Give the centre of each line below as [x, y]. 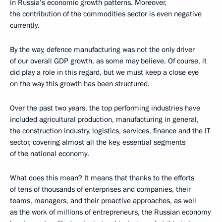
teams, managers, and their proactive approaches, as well [103, 201]
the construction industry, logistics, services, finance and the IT [110, 131]
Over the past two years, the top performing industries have [105, 108]
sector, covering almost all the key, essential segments [98, 142]
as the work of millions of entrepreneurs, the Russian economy [110, 212]
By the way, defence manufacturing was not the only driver [102, 50]
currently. [25, 26]
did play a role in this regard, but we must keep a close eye [104, 73]
